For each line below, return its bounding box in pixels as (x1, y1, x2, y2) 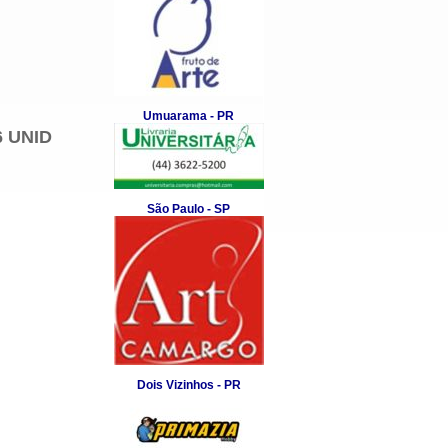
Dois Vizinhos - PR (136, 378, 241, 392)
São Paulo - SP (147, 202, 230, 216)
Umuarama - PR (143, 109, 234, 123)
